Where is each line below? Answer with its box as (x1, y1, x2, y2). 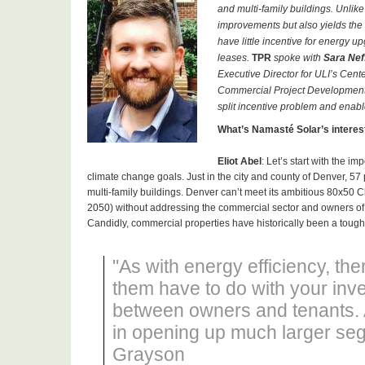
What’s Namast (218, 124, 288, 136)
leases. (218, 52, 252, 64)
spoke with (274, 52, 323, 64)
